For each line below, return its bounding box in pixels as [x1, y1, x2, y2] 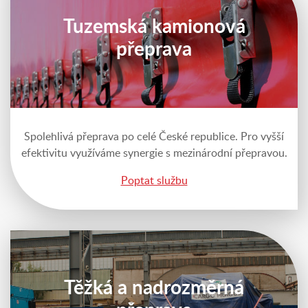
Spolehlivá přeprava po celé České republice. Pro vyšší [24, 131, 284, 142]
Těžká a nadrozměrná [64, 278, 244, 298]
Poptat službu [120, 175, 188, 186]
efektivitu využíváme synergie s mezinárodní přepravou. [21, 147, 287, 159]
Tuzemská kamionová [63, 17, 245, 37]
